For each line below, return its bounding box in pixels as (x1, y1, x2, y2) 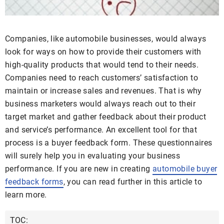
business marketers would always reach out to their (5, 99, 195, 108)
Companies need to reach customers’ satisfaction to (5, 73, 198, 82)
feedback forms (5, 177, 63, 186)
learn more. (5, 190, 47, 199)
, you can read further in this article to (63, 177, 202, 186)
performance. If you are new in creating (5, 164, 152, 173)
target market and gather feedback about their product (5, 112, 206, 121)
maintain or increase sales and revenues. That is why (5, 86, 202, 95)
